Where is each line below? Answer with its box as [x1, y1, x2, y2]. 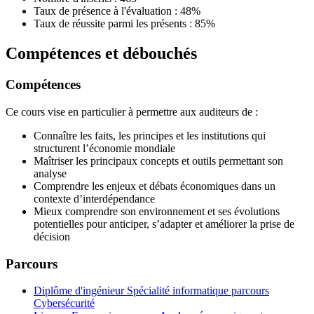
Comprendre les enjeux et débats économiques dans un [34, 179, 275, 192]
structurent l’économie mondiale [34, 142, 175, 154]
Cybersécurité [34, 297, 95, 310]
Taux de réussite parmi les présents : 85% [34, 18, 215, 30]
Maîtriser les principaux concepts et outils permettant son [34, 154, 283, 167]
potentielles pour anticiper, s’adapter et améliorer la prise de [34, 217, 294, 230]
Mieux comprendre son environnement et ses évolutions [34, 205, 280, 217]
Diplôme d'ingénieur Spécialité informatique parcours [34, 285, 269, 297]
